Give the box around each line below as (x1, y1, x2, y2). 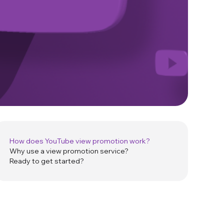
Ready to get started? (9, 156, 84, 166)
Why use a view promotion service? (9, 146, 129, 156)
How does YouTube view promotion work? (9, 136, 150, 146)
